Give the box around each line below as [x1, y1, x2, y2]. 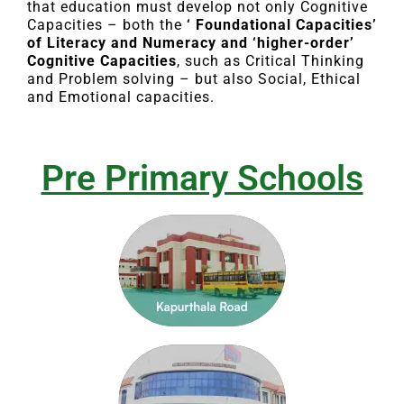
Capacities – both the [27, 16, 187, 34]
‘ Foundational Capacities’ [187, 16, 377, 34]
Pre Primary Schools [41, 158, 363, 200]
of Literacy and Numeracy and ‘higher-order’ [27, 34, 354, 52]
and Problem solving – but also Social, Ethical [27, 70, 361, 88]
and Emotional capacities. [27, 88, 215, 106]
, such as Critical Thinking [177, 52, 364, 70]
